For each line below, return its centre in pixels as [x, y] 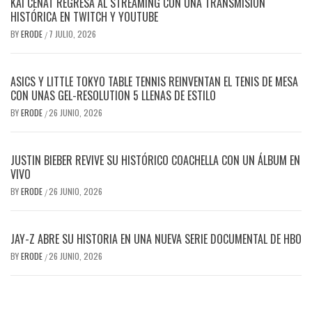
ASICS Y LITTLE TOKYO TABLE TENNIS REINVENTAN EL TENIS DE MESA [154, 81]
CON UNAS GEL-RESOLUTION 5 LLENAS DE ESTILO [113, 95]
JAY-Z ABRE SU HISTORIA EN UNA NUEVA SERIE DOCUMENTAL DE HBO [156, 239]
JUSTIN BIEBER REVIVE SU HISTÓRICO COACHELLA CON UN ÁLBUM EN [155, 160]
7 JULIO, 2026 [72, 33]
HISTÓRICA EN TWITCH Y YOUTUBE [84, 16]
